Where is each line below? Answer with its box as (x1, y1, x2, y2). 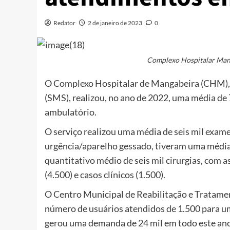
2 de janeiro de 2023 (88, 18, 142, 27)
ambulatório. (45, 106, 97, 118)
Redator (53, 18, 75, 27)
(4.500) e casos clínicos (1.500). (45, 169, 165, 181)
